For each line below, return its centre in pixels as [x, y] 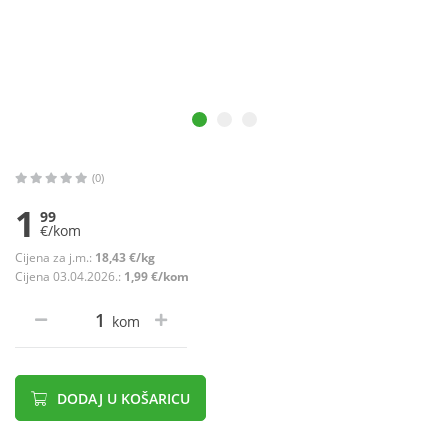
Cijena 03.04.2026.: [69, 277]
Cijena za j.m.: [55, 258]
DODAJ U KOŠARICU [121, 399]
